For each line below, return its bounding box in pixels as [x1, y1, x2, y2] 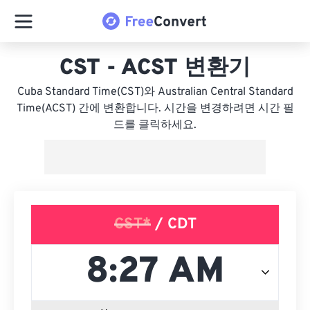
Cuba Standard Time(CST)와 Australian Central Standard [17, 85, 293, 99]
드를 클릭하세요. [113, 118, 197, 132]
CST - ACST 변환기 [60, 55, 250, 82]
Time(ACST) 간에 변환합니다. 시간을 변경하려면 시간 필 [16, 102, 294, 116]
